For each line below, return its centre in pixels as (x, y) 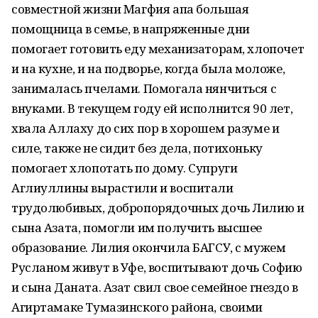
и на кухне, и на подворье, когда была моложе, (148, 68)
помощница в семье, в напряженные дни (131, 29)
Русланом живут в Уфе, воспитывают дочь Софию (157, 267)
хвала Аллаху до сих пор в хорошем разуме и (146, 128)
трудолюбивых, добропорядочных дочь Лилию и (158, 208)
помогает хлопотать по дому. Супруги (125, 168)
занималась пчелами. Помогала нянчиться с (144, 88)
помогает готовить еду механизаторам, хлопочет (158, 49)
